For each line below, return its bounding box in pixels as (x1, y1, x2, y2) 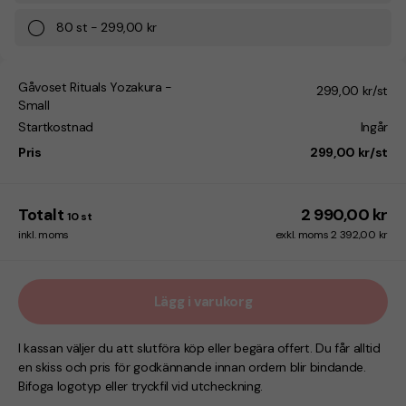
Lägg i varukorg (153, 292, 253, 311)
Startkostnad (18, 119, 93, 135)
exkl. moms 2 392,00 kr (275, 227, 388, 242)
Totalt (18, 204, 64, 226)
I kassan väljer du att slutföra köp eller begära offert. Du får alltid (18, 340, 381, 356)
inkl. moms (18, 227, 69, 242)
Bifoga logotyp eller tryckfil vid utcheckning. (18, 378, 263, 394)
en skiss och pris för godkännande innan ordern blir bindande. (18, 359, 366, 375)
